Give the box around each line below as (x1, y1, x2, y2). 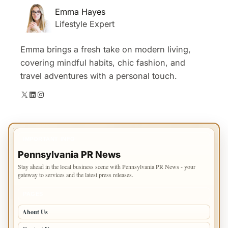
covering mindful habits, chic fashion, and (20, 58, 185, 68)
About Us (22, 208, 48, 217)
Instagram (36, 89, 43, 99)
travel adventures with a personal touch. (20, 71, 177, 81)
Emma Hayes (55, 6, 105, 17)
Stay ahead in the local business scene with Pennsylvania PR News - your (18, 162, 195, 171)
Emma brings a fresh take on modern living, (20, 44, 191, 55)
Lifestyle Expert (55, 18, 115, 29)
